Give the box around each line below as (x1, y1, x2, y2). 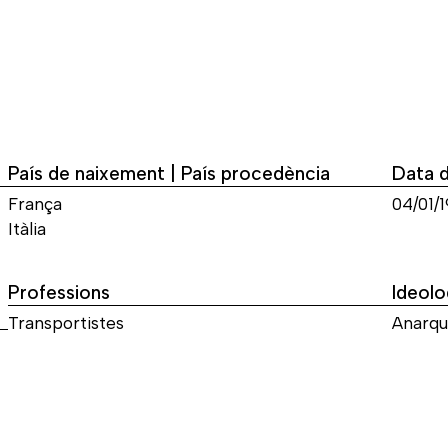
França (8, 193, 62, 214)
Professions (8, 280, 110, 304)
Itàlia (8, 218, 46, 239)
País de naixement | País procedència (8, 161, 330, 185)
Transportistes (8, 312, 124, 333)
